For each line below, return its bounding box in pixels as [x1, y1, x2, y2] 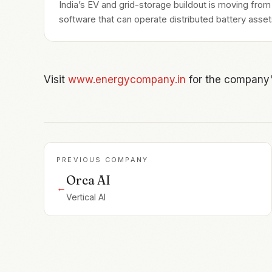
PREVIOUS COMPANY [56, 155, 149, 164]
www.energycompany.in [68, 73, 186, 86]
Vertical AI [66, 191, 106, 202]
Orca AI [66, 172, 110, 188]
